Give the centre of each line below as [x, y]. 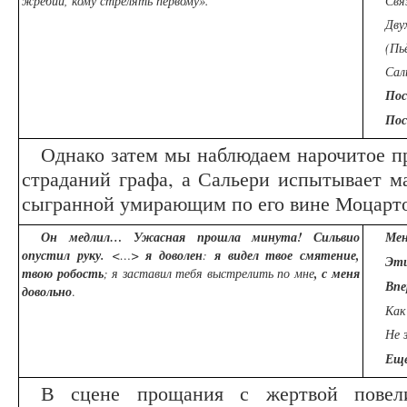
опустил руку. [67, 256]
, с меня [337, 274]
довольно [47, 292]
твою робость [63, 274]
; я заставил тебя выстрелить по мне [208, 273]
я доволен [174, 256]
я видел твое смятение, [287, 256]
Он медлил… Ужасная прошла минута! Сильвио [200, 238]
